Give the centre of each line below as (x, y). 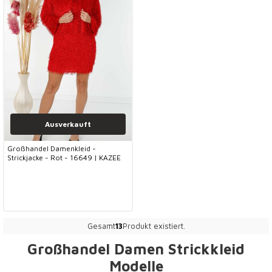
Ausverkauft (68, 124)
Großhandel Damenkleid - (52, 148)
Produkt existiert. (154, 226)
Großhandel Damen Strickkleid (136, 249)
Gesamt (101, 226)
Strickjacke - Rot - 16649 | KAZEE (64, 158)
